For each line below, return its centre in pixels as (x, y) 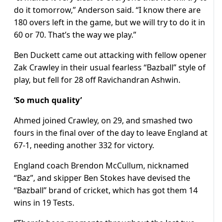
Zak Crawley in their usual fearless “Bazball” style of (110, 68)
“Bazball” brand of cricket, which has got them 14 (106, 191)
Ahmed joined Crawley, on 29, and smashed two (103, 121)
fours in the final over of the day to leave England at (111, 133)
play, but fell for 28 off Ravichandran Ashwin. (97, 80)
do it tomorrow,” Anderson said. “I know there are (107, 10)
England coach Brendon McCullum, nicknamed (101, 166)
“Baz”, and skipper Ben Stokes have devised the (102, 178)
